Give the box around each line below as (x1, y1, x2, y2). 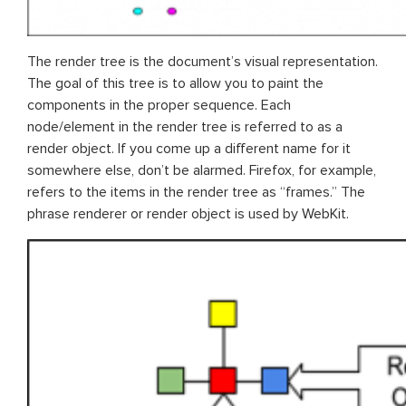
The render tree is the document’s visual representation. (27, 52, 378, 71)
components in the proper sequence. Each (27, 95, 291, 114)
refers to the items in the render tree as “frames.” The (27, 182, 365, 201)
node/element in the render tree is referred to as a (27, 117, 343, 136)
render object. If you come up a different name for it (27, 139, 351, 158)
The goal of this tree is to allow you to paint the (27, 73, 324, 92)
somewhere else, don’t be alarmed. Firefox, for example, (27, 160, 376, 179)
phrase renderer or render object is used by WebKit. (27, 204, 349, 223)
